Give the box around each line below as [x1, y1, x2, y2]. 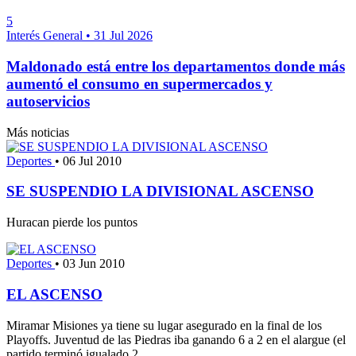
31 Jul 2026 [94, 29, 153, 43]
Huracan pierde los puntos [6, 215, 137, 230]
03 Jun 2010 [63, 257, 125, 271]
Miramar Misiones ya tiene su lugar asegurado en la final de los [6, 318, 322, 332]
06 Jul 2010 [63, 153, 122, 168]
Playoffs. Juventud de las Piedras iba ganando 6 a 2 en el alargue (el [6, 332, 346, 346]
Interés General [6, 29, 86, 43]
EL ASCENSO [6, 285, 103, 303]
